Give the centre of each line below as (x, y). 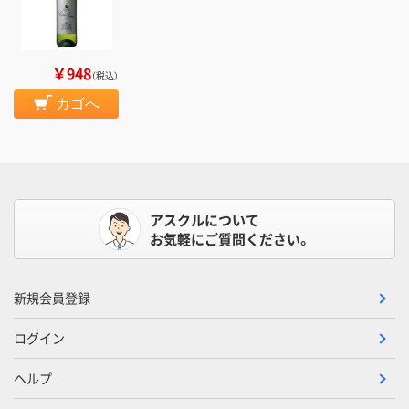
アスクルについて (204, 220)
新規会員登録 (52, 298)
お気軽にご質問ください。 (230, 239)
